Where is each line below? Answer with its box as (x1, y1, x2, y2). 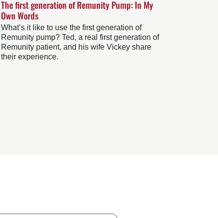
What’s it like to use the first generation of (1, 23, 142, 32)
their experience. (1, 53, 58, 61)
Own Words (1, 9, 38, 22)
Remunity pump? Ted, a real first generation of (1, 33, 159, 42)
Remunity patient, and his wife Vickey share (1, 43, 151, 52)
